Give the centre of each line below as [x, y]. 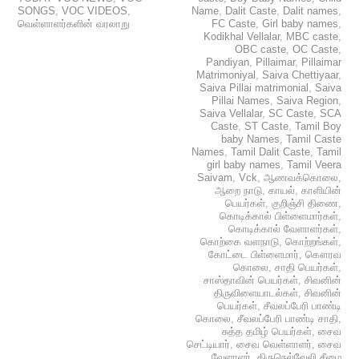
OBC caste [260, 50]
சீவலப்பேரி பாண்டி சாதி [287, 319]
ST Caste [266, 127]
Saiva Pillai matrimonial [254, 88]
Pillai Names [240, 101]
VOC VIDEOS [95, 11]
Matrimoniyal [226, 75]
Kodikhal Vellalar [241, 37]
